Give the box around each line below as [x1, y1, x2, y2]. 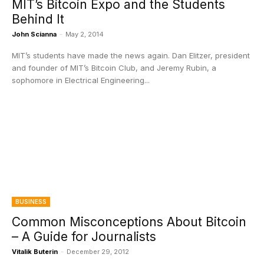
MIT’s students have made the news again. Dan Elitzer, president [12, 51, 250, 60]
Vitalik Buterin [12, 247, 58, 256]
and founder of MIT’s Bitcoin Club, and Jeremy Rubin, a [12, 63, 216, 72]
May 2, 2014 [65, 30, 104, 38]
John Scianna [12, 30, 57, 38]
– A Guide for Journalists [12, 229, 156, 244]
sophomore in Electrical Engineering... [12, 75, 150, 85]
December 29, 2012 [67, 247, 129, 256]
